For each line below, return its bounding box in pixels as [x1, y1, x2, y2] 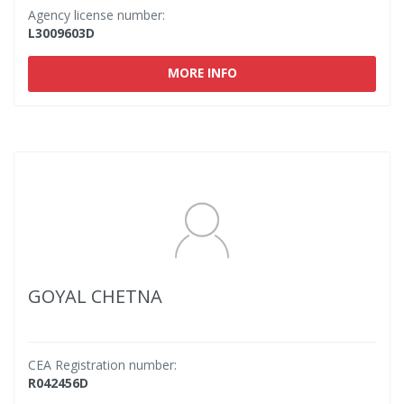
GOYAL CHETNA [28, 284, 162, 308]
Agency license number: [28, 6, 165, 23]
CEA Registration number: [28, 356, 177, 373]
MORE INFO [167, 63, 237, 82]
